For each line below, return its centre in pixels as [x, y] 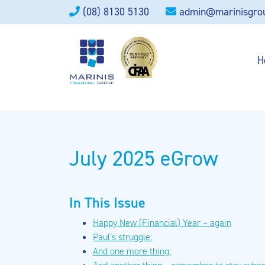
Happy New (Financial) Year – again [162, 223]
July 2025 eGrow [144, 159]
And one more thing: [132, 251]
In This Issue [107, 203]
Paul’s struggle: [122, 237]
